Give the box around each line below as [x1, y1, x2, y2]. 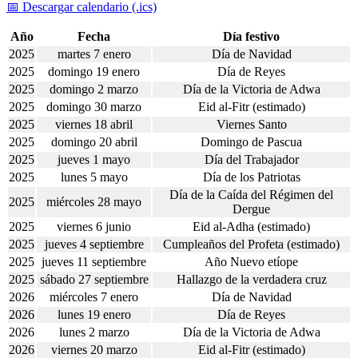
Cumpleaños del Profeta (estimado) [163, 237, 340, 252]
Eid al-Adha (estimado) [193, 220, 310, 234]
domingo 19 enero [48, 65, 140, 79]
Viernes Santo [216, 117, 287, 132]
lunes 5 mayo [60, 170, 128, 185]
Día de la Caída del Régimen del [169, 188, 333, 202]
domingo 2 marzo [50, 82, 138, 97]
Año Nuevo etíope [205, 255, 298, 269]
